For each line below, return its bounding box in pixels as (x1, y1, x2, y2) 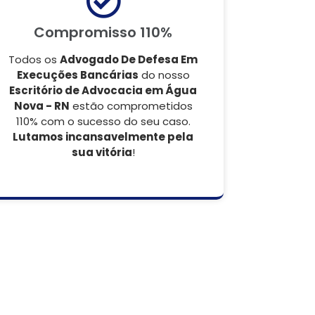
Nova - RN (13, 98, 70, 113)
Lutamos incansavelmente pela (13, 129, 193, 144)
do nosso (138, 67, 190, 82)
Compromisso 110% (34, 22, 172, 42)
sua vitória (71, 145, 132, 160)
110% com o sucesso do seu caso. (15, 114, 191, 129)
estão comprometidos (69, 98, 193, 113)
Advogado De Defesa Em (60, 52, 198, 67)
